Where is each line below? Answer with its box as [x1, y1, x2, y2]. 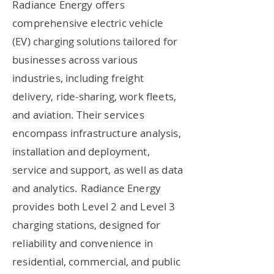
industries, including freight [12, 71, 144, 85]
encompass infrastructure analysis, [12, 126, 181, 140]
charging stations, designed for [12, 218, 161, 232]
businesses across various [12, 53, 138, 67]
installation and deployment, [12, 144, 150, 158]
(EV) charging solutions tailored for [12, 34, 178, 48]
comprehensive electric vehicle [12, 16, 164, 30]
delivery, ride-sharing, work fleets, [12, 89, 177, 103]
